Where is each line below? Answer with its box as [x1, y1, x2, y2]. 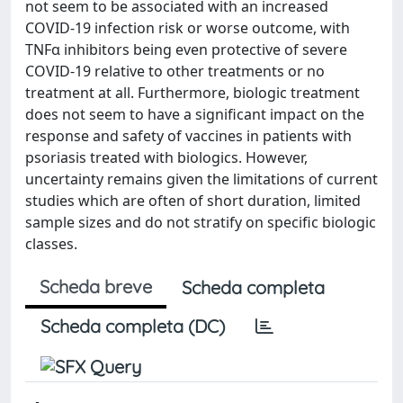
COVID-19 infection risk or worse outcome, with [25, 18, 350, 38]
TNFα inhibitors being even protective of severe [25, 40, 347, 59]
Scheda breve [40, 275, 152, 298]
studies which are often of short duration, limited [25, 191, 361, 210]
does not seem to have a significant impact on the [25, 104, 364, 124]
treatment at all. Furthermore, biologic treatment [25, 83, 360, 103]
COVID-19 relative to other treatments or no [25, 61, 325, 81]
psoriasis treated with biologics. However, [25, 148, 308, 167]
